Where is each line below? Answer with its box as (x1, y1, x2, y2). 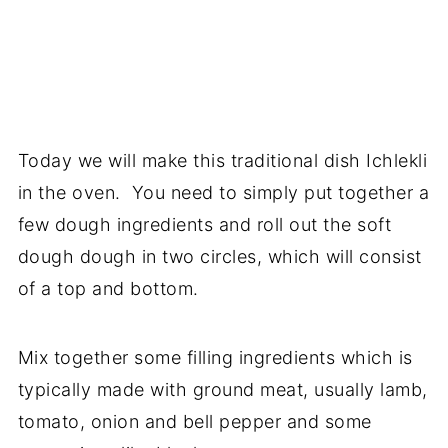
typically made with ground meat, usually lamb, (17, 379, 428, 401)
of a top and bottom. (17, 278, 199, 300)
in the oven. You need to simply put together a (17, 182, 430, 204)
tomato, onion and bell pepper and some (17, 411, 372, 433)
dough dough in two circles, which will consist (17, 246, 422, 268)
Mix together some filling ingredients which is (17, 347, 413, 369)
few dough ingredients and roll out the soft (17, 214, 392, 236)
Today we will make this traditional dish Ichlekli (17, 150, 428, 172)
